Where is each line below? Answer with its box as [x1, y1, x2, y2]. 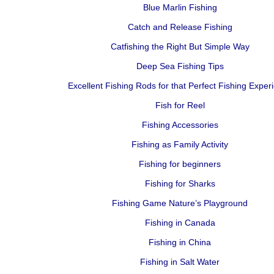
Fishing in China [149, 237, 211, 247]
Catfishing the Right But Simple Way [110, 42, 250, 51]
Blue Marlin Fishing [143, 2, 217, 12]
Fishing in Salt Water [140, 257, 220, 267]
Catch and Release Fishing [127, 22, 232, 32]
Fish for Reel [155, 100, 205, 110]
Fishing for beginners [139, 159, 221, 169]
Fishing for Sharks [144, 179, 215, 188]
